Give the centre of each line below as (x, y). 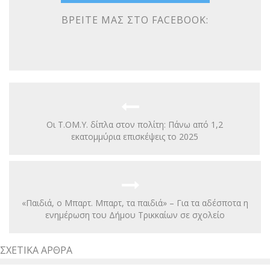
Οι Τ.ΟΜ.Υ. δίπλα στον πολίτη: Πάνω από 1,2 (134, 124)
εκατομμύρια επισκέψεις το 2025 (134, 136)
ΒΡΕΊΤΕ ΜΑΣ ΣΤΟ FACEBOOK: (135, 20)
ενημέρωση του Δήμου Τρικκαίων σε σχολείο (135, 215)
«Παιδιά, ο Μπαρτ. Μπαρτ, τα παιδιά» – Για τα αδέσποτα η (135, 202)
